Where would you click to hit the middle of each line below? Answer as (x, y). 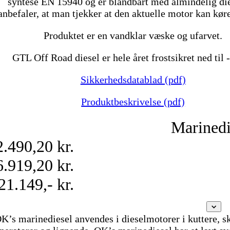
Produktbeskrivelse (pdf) (133, 102)
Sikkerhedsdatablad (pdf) (133, 80)
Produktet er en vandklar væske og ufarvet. (133, 36)
